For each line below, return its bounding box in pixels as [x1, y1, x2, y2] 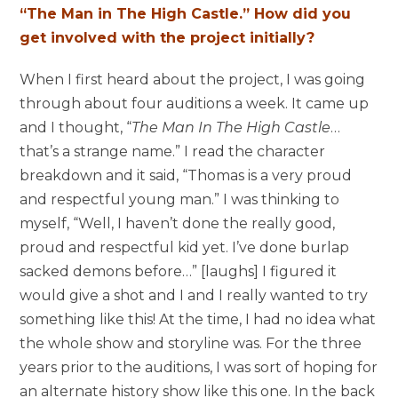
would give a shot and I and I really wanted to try [20, 286, 369, 304]
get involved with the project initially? [20, 28, 315, 46]
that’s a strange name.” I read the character [20, 142, 326, 160]
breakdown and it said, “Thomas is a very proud [20, 166, 353, 184]
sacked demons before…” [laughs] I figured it [20, 262, 338, 280]
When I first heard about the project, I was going [20, 70, 366, 88]
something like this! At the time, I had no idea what [20, 310, 377, 328]
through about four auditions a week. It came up [20, 94, 370, 112]
